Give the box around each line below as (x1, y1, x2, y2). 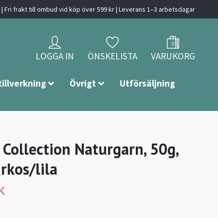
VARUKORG (151, 50, 195, 62)
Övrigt (70, 77, 96, 90)
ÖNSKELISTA (88, 50, 137, 62)
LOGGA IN (36, 50, 74, 62)
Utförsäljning (120, 77, 176, 90)
